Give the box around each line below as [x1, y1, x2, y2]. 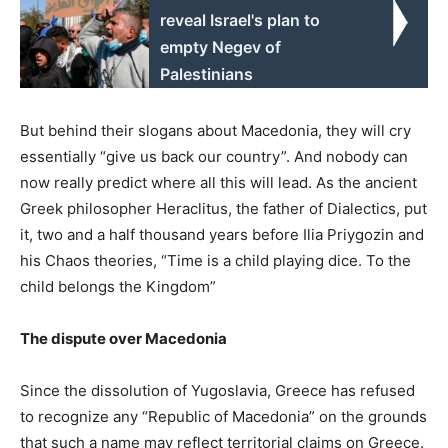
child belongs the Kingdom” [20, 276, 216, 296]
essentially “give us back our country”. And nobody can [20, 146, 408, 166]
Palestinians [160, 63, 254, 84]
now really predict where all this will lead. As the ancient [20, 172, 417, 192]
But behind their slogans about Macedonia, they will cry [20, 120, 411, 140]
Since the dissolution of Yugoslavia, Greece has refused [20, 380, 415, 400]
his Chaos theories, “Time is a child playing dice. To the [20, 250, 411, 270]
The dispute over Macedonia [20, 328, 227, 348]
